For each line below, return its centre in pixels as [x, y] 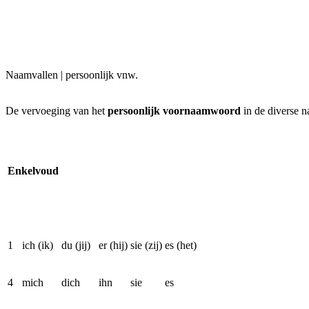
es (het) [181, 245]
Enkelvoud [33, 171]
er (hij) [113, 245]
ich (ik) [38, 245]
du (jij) [76, 245]
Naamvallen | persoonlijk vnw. [72, 75]
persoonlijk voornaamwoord [174, 111]
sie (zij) [146, 245]
